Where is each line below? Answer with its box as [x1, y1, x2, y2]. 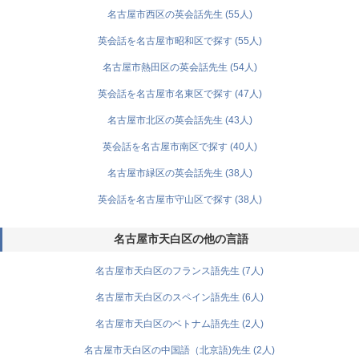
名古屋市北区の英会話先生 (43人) [107, 115, 252, 126]
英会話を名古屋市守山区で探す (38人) [97, 194, 262, 205]
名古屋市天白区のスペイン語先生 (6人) [95, 292, 264, 303]
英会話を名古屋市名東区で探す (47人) [97, 88, 262, 99]
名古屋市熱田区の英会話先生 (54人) [102, 62, 257, 73]
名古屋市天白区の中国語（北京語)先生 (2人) [84, 345, 275, 356]
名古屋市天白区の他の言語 [113, 232, 248, 245]
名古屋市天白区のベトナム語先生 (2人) [95, 318, 264, 329]
